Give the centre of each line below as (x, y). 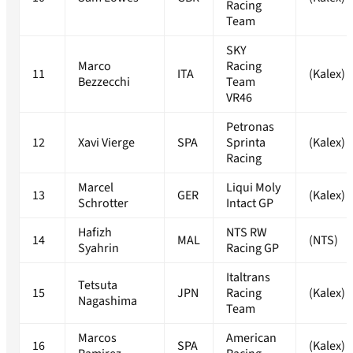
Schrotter (103, 204)
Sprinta (246, 143)
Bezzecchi (104, 82)
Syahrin (98, 249)
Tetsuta (98, 286)
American (251, 338)
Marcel (96, 188)
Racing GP (253, 249)
